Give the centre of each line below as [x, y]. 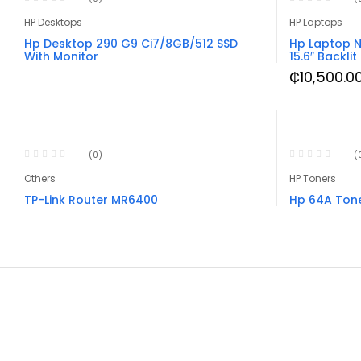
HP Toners [312, 178]
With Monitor [61, 56]
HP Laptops [315, 22]
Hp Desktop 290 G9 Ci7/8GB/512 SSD [131, 43]
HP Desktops [53, 22]
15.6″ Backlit [323, 56]
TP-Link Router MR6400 [91, 199]
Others [40, 178]
